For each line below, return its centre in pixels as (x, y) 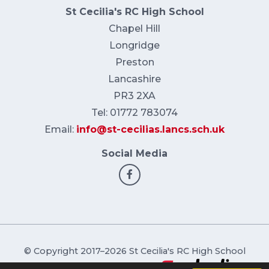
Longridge (134, 46)
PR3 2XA (134, 96)
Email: (60, 130)
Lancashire (134, 79)
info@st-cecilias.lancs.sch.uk (150, 130)
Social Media (134, 154)
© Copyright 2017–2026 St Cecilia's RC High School (134, 251)
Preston (134, 62)
